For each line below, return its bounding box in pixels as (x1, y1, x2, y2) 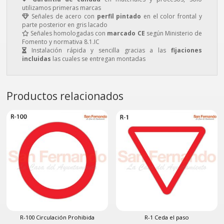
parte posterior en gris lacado (22, 20, 108, 29)
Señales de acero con (29, 12, 97, 20)
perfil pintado (96, 12, 141, 20)
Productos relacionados (6, 89, 124, 103)
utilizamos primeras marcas (22, 3, 101, 12)
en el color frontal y (141, 12, 202, 20)
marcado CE (105, 29, 146, 37)
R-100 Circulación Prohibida (20, 213, 94, 221)
